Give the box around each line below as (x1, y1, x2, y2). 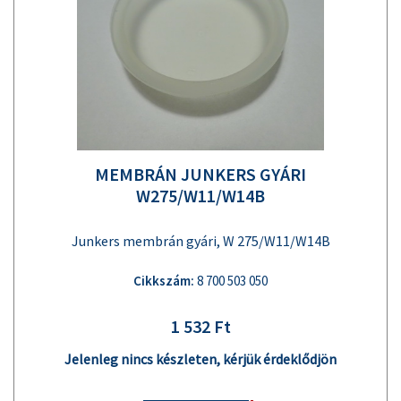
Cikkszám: (133, 271, 194, 289)
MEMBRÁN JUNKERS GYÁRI (95, 162, 306, 185)
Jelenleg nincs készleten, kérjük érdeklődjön (64, 349, 337, 368)
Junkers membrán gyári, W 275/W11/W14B (71, 231, 330, 250)
